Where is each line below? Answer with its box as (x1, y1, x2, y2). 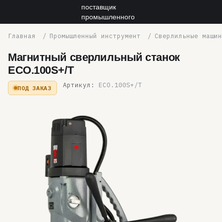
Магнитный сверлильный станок (8, 51, 180, 63)
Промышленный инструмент (50, 32, 141, 40)
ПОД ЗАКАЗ (17, 84, 52, 92)
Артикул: (63, 81, 95, 89)
